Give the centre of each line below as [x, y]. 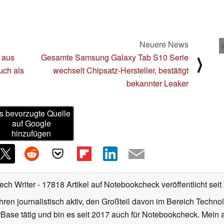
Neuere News [164, 44]
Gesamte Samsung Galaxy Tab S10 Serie [115, 57]
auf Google [31, 123]
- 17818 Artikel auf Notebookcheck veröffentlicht [122, 184]
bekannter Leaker [157, 83]
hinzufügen [31, 133]
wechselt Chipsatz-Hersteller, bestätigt [121, 70]
